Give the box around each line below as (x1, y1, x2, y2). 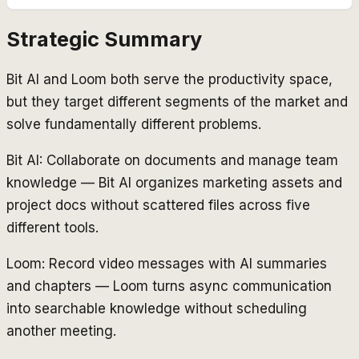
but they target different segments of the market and (6, 93, 348, 110)
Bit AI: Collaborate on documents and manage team (6, 151, 338, 168)
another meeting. (6, 322, 116, 339)
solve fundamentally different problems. (6, 115, 261, 132)
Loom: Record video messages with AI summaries (6, 255, 327, 272)
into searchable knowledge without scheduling (6, 300, 307, 317)
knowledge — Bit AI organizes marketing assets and (6, 174, 342, 191)
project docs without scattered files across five (6, 196, 310, 213)
